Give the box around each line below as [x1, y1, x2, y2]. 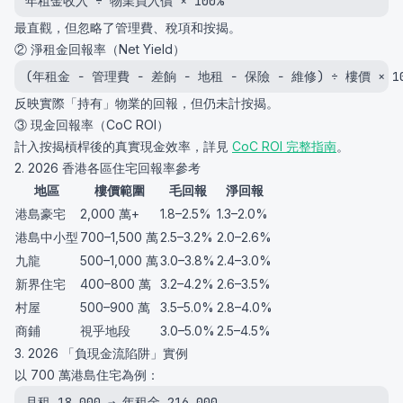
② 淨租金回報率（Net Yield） [14, 41, 185, 57]
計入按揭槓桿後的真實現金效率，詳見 [14, 139, 228, 154]
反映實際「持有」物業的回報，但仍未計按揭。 [14, 95, 279, 111]
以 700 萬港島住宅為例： [14, 367, 159, 382]
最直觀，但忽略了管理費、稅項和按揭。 [14, 20, 241, 35]
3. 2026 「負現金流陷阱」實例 [14, 345, 188, 361]
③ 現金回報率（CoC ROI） [14, 117, 169, 132]
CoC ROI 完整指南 [232, 139, 336, 154]
